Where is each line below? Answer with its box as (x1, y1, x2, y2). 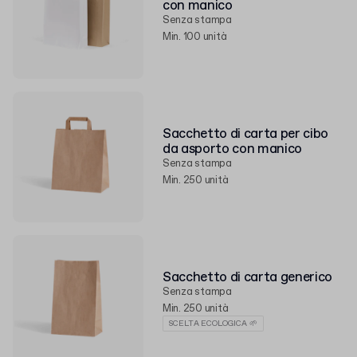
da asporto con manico (163, 140, 302, 159)
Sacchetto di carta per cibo (163, 125, 328, 143)
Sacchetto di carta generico (163, 268, 332, 287)
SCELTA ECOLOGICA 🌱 (169, 317, 257, 329)
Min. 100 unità (163, 30, 227, 44)
